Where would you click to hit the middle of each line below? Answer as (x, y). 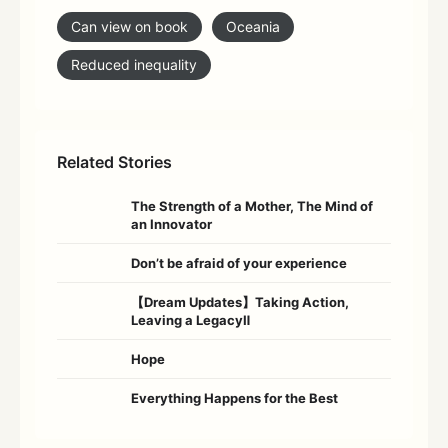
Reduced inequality (134, 65)
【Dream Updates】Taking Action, (240, 302)
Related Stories (114, 162)
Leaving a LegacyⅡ (190, 320)
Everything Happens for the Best (234, 398)
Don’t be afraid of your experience (239, 263)
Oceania (253, 27)
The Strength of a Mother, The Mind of (252, 206)
